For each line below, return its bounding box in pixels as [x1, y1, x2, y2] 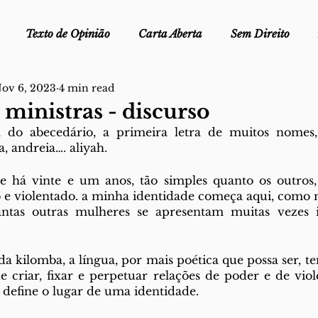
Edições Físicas [174, 84, 248, 97]
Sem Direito [231, 27, 290, 40]
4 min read [59, 81, 114, 94]
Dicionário [165, 141, 219, 154]
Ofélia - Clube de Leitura [21, 84, 146, 97]
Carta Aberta [138, 27, 202, 40]
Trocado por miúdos [37, 141, 136, 154]
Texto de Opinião [26, 27, 110, 40]
